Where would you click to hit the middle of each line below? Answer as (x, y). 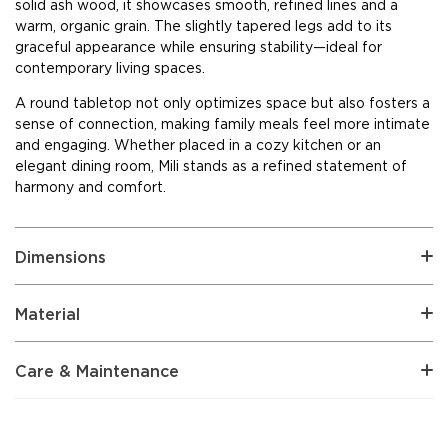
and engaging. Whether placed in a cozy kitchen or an (198, 144)
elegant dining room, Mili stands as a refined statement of (211, 165)
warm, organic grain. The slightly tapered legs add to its (203, 25)
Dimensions (60, 256)
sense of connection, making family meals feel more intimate (222, 123)
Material (47, 313)
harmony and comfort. (90, 186)
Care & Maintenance (97, 370)
